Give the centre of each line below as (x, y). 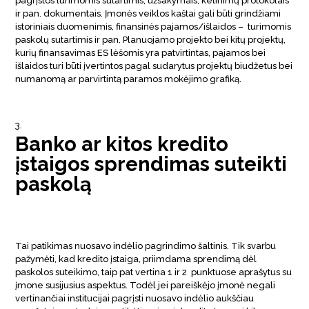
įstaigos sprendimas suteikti (151, 164)
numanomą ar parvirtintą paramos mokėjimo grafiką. (129, 79)
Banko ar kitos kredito (122, 144)
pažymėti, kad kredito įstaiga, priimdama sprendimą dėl (136, 259)
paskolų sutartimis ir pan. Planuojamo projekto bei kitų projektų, (151, 39)
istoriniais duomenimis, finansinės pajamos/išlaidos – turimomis (153, 26)
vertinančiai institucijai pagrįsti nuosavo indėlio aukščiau (135, 298)
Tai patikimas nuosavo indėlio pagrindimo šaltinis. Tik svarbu (146, 246)
